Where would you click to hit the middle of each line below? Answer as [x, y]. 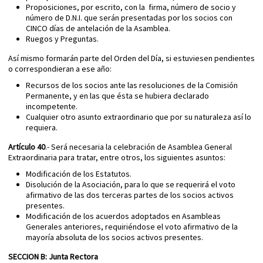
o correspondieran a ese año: [60, 69]
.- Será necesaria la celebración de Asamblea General [139, 147]
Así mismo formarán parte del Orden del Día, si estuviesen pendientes [131, 58]
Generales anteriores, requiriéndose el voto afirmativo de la [132, 227]
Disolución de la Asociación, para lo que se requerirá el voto [131, 185]
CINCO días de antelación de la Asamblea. [98, 28]
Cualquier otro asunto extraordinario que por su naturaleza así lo [139, 117]
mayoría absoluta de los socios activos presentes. [114, 237]
